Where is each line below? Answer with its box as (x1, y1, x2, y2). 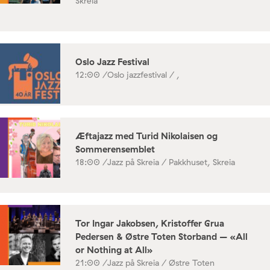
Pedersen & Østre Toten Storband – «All (75, 230, 248, 242)
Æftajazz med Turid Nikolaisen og (75, 130, 218, 142)
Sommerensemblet (75, 143, 155, 155)
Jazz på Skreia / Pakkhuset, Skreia (107, 156, 235, 168)
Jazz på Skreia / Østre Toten (107, 257, 215, 268)
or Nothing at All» (75, 243, 153, 256)
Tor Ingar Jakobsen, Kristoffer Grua (75, 217, 224, 229)
